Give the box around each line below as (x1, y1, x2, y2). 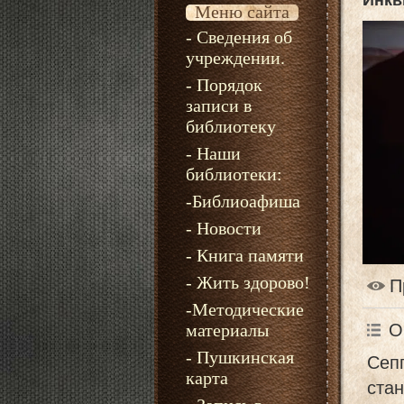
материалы (185, 320, 269, 340)
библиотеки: (185, 164, 282, 184)
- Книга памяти (185, 245, 304, 265)
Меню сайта (195, 2, 289, 22)
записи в (185, 96, 252, 115)
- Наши (185, 143, 241, 163)
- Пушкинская (185, 347, 294, 367)
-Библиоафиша (185, 191, 300, 211)
